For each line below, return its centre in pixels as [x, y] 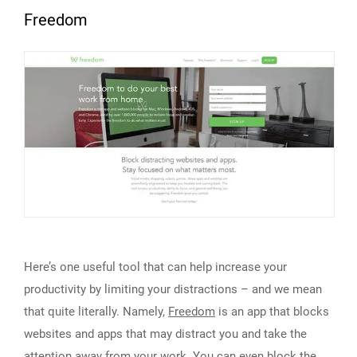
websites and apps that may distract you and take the [165, 333]
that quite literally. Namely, [96, 311]
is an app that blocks [272, 311]
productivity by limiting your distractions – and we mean [173, 289]
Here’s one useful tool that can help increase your [155, 267]
